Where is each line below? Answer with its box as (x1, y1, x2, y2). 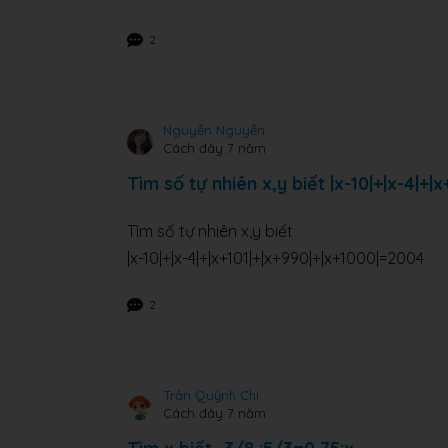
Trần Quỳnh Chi (163, 387, 259, 404)
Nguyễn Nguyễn (163, 122, 265, 139)
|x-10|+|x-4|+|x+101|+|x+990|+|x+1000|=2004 (127, 248, 424, 269)
